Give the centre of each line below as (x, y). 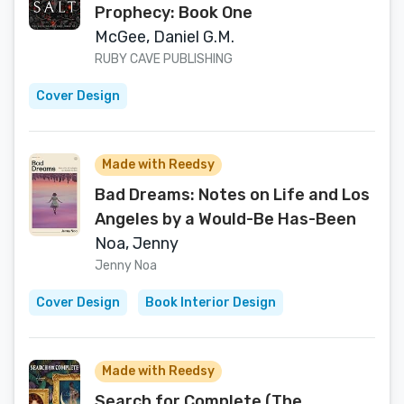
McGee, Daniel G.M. (165, 37)
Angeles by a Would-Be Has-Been (225, 219)
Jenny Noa (126, 266)
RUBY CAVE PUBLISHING (164, 59)
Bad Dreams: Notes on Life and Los (232, 195)
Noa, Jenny (137, 243)
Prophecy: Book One (174, 13)
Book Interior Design (211, 303)
